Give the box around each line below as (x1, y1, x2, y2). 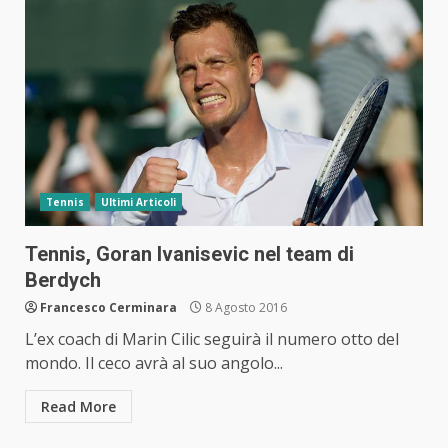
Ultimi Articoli (100, 195, 177, 210)
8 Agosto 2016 (202, 299, 287, 317)
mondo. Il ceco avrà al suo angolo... (25, 352, 283, 375)
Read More (41, 397, 116, 417)
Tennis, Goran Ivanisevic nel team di (25, 242, 354, 267)
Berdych (25, 268, 101, 293)
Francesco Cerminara (40, 299, 177, 317)
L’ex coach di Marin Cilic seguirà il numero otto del (25, 328, 399, 351)
